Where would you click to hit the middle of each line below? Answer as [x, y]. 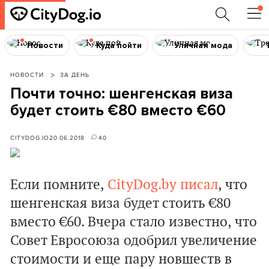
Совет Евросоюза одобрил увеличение [134, 241]
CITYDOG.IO [30, 138]
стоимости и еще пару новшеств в [121, 259]
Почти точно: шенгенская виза [122, 94]
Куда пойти [119, 45]
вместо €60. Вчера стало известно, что [134, 222]
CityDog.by [142, 185]
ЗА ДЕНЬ [75, 74]
